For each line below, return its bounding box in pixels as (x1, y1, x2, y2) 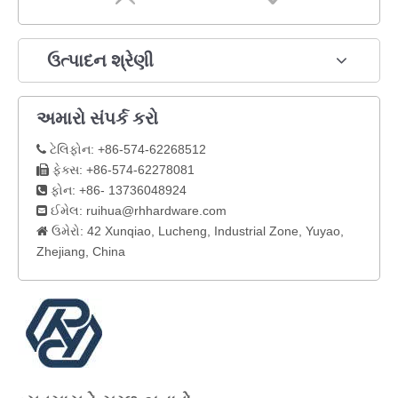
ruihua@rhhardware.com (86, 203, 227, 218)
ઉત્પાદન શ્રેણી (47, 50, 154, 70)
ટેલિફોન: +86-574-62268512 (46, 141, 206, 156)
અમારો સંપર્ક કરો (36, 107, 158, 128)
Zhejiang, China (36, 243, 125, 259)
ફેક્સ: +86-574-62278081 (49, 162, 195, 177)
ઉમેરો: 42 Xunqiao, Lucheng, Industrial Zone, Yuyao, (48, 223, 344, 238)
